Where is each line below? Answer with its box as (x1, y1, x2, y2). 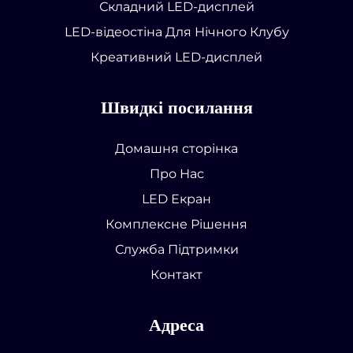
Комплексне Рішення (106, 216, 247, 232)
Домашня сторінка (115, 140, 238, 156)
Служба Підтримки (114, 241, 239, 257)
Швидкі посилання (100, 97, 253, 117)
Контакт (150, 266, 203, 282)
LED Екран (142, 191, 211, 206)
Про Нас (149, 165, 204, 181)
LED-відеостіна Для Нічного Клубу (64, 24, 289, 39)
